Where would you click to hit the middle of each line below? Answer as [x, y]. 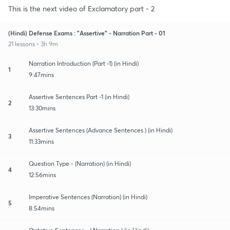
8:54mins [42, 208]
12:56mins [42, 175]
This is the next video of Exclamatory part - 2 [81, 8]
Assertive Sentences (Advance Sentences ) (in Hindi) [101, 130]
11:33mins [41, 141]
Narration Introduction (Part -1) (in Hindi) [84, 63]
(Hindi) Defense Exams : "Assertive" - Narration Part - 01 [87, 33]
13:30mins [42, 108]
